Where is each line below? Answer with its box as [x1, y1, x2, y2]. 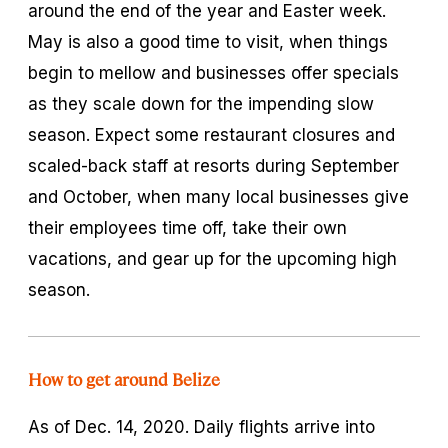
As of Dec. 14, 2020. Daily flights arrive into [28, 416, 375, 437]
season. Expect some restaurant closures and [28, 124, 395, 145]
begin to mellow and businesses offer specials [28, 62, 399, 83]
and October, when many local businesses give [28, 186, 409, 207]
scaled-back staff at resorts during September [28, 155, 399, 176]
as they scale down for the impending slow [28, 93, 374, 114]
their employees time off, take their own [28, 217, 347, 238]
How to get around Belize [28, 367, 221, 390]
